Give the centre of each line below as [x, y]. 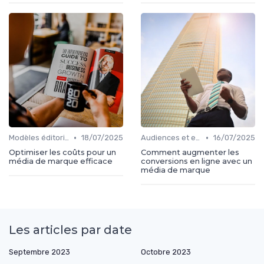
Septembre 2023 [39, 252]
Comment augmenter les [190, 153]
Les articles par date [70, 230]
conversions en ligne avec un [197, 161]
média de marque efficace [61, 161]
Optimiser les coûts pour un [62, 153]
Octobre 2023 [166, 252]
